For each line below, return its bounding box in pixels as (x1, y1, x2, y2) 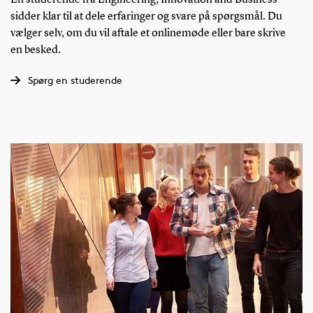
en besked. (10, 45, 61, 57)
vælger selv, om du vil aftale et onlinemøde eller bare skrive (10, 28, 286, 40)
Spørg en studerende (27, 74, 122, 87)
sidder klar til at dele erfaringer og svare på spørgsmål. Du (10, 11, 282, 23)
